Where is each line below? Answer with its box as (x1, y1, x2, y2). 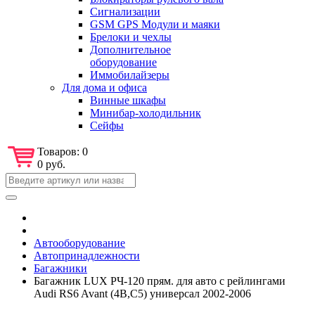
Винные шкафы (90, 94, 166, 106)
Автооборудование (34, 236, 125, 249)
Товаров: (37, 145, 82, 157)
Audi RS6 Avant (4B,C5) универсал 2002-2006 (34, 287, 251, 300)
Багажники (34, 262, 87, 274)
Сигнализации (90, 5, 160, 18)
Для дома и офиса (62, 81, 147, 94)
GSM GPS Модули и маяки (90, 18, 220, 30)
